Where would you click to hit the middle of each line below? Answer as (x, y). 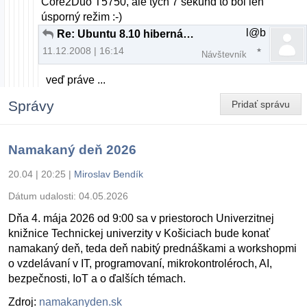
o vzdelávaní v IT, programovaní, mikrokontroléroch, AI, (140, 263)
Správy (31, 106)
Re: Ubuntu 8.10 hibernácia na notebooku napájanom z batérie (188, 34)
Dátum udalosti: (44, 196)
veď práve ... (76, 79)
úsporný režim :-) (82, 17)
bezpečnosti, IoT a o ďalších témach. (97, 278)
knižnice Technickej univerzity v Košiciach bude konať (139, 233)
